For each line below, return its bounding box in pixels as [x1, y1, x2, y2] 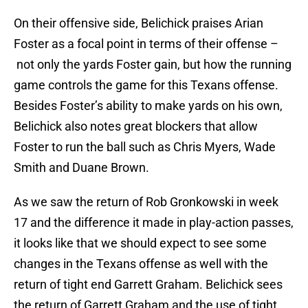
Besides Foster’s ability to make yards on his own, [14, 98, 283, 113]
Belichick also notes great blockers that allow [14, 119, 258, 134]
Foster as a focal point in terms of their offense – [14, 36, 278, 52]
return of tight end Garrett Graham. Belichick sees [14, 277, 283, 292]
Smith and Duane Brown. [14, 160, 149, 175]
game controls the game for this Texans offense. [14, 78, 278, 93]
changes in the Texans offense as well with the [14, 256, 268, 272]
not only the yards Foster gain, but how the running [14, 57, 291, 72]
